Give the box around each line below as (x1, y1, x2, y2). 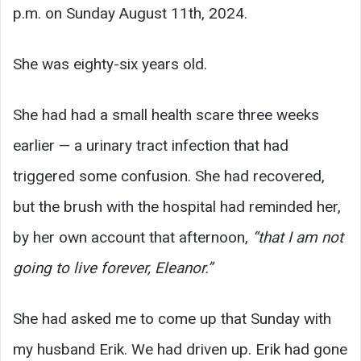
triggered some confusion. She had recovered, (13, 166, 325, 185)
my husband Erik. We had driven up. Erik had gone (13, 339, 347, 359)
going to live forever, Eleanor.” (13, 258, 213, 277)
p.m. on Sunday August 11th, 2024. (13, 3, 247, 23)
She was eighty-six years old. (13, 54, 207, 73)
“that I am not (252, 227, 343, 247)
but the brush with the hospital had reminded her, (13, 197, 341, 216)
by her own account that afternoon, (13, 227, 252, 247)
